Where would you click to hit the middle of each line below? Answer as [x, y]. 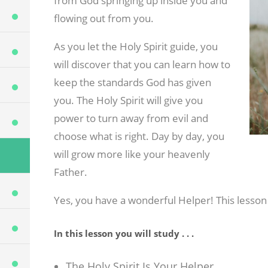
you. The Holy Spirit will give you [128, 100]
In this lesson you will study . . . [124, 234]
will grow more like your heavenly [132, 154]
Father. [70, 172]
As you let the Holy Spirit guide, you [135, 47]
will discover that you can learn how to [142, 65]
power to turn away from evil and [131, 118]
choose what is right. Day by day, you [139, 136]
